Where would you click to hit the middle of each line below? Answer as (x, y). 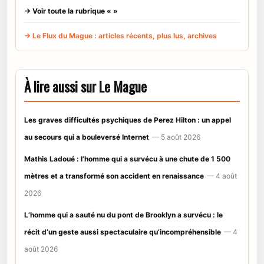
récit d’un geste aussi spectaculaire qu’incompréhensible (123, 232)
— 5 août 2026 (176, 137)
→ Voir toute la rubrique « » (71, 11)
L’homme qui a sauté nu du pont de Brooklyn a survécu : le (123, 215)
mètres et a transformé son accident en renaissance (114, 176)
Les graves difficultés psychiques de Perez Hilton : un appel (128, 120)
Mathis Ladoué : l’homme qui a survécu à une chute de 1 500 (127, 159)
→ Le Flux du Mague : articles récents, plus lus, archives (121, 36)
